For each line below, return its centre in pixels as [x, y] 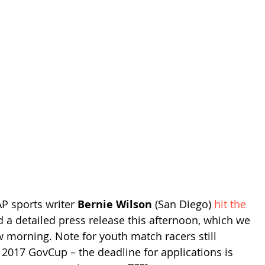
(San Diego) [183, 204]
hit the [232, 204]
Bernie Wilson [115, 204]
